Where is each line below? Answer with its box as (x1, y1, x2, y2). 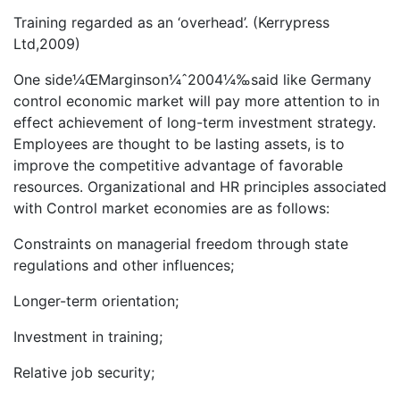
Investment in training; (13, 328, 162, 346)
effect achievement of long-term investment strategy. (13, 113, 376, 132)
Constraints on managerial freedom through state (13, 235, 348, 254)
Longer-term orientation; (13, 292, 179, 311)
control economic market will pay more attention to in (13, 92, 379, 111)
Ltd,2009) (13, 35, 80, 54)
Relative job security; (13, 363, 154, 382)
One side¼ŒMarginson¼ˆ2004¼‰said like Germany (13, 71, 371, 89)
